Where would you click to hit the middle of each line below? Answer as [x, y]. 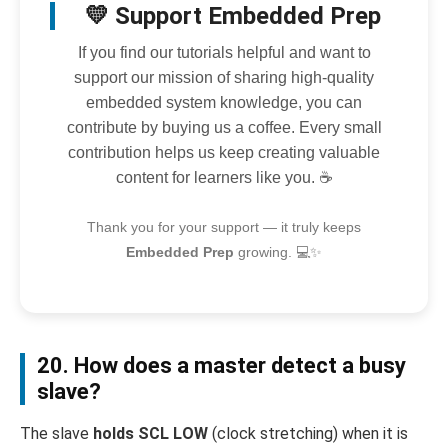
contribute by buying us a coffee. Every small [224, 128]
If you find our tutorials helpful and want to [224, 53]
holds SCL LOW [150, 434]
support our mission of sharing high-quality [224, 78]
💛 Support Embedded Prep [232, 16]
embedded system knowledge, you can [224, 103]
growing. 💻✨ [278, 252]
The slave [56, 434]
